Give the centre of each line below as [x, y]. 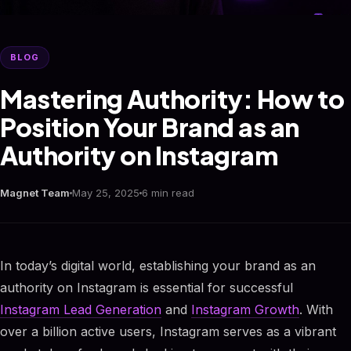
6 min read [168, 193]
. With [316, 309]
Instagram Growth [245, 309]
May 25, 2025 [106, 193]
